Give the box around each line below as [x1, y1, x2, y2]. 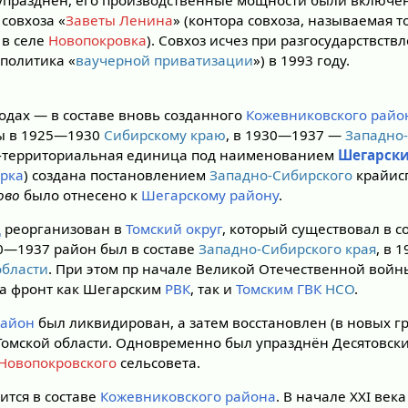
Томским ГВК [236, 279, 322, 298]
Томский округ [126, 219, 223, 238]
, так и [190, 279, 237, 298]
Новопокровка [48, 31, 148, 50]
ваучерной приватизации [76, 51, 254, 70]
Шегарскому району [141, 185, 280, 204]
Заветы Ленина [66, 11, 174, 30]
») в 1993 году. [253, 51, 351, 70]
